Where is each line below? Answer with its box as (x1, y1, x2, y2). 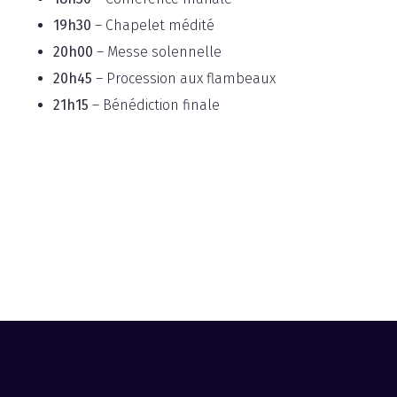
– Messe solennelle (93, 43, 222, 60)
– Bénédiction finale (89, 97, 220, 113)
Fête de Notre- (18, 139, 317, 188)
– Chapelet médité (91, 17, 214, 34)
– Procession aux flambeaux (92, 70, 276, 87)
